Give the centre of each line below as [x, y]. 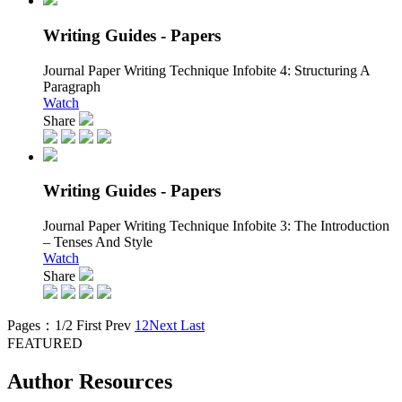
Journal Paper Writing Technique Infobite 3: [167, 226]
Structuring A [330, 70]
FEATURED [45, 344]
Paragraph [72, 86]
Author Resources [90, 381]
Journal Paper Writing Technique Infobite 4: [167, 70]
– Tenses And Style [98, 242]
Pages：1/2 [40, 326]
